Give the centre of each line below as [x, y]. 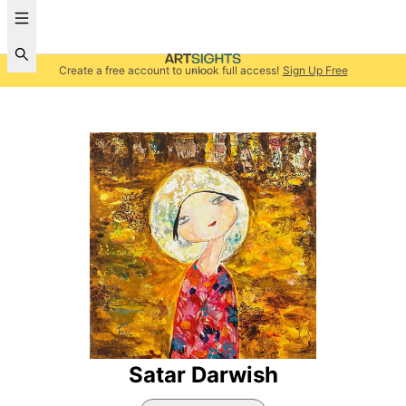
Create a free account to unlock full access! [169, 70]
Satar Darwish [203, 375]
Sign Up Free [315, 70]
